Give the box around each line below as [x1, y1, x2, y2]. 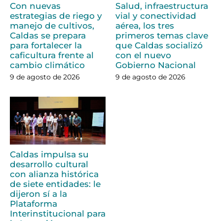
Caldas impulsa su [10, 149, 89, 160]
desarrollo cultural [10, 159, 88, 170]
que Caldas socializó [115, 40, 203, 51]
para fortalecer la [10, 40, 82, 51]
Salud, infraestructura [115, 1, 208, 11]
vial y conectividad [115, 11, 196, 21]
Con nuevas [10, 1, 61, 11]
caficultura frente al [10, 50, 94, 61]
